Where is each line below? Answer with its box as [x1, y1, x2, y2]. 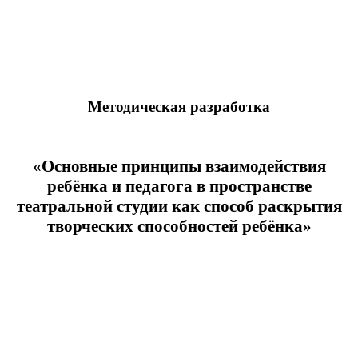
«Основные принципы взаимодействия [32, 156, 326, 176]
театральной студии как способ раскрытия [16, 196, 342, 216]
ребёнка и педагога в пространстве [46, 176, 312, 196]
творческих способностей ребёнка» [46, 216, 312, 236]
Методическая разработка [88, 97, 270, 115]
